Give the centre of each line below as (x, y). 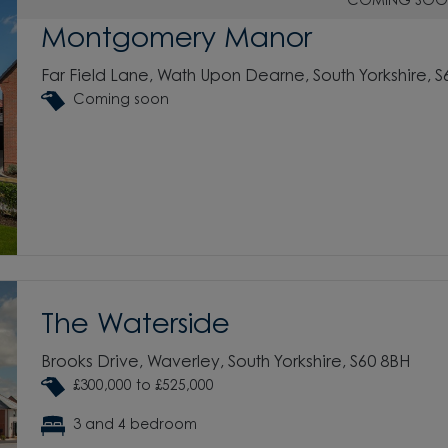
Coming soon (121, 100)
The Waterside (135, 325)
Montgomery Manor (176, 39)
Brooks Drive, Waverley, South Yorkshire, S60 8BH (225, 362)
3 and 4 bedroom (135, 425)
